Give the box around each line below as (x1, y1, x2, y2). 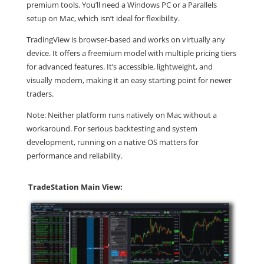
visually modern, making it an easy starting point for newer (26, 74, 232, 85)
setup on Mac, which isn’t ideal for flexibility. (26, 12, 180, 24)
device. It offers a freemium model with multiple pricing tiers (26, 47, 236, 58)
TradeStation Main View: (28, 181, 123, 192)
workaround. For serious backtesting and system (26, 123, 197, 134)
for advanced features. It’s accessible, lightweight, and (26, 61, 213, 72)
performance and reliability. (26, 150, 123, 161)
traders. (26, 88, 54, 99)
